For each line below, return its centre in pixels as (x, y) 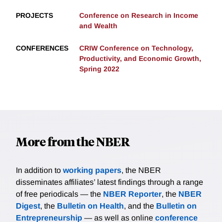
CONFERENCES (42, 48)
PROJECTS (34, 16)
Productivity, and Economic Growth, (140, 59)
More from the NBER (73, 141)
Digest (28, 206)
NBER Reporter (132, 194)
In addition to (39, 170)
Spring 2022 (99, 69)
